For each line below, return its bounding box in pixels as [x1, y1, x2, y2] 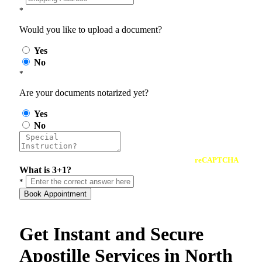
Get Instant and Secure [19, 223, 204, 244]
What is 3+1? [19, 165, 71, 175]
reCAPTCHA [195, 156, 239, 165]
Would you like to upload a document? [19, 25, 162, 35]
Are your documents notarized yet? [19, 88, 149, 98]
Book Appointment [24, 189, 87, 199]
